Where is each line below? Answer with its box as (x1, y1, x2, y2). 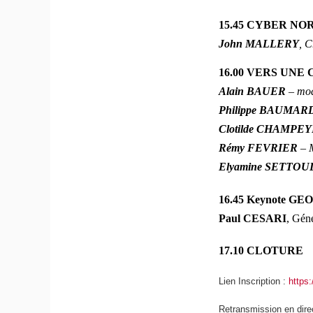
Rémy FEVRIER (219, 142, 301, 154)
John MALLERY (219, 37, 300, 50)
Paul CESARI (219, 212, 287, 224)
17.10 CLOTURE (219, 245, 304, 257)
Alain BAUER (219, 85, 289, 98)
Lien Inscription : (219, 275, 289, 286)
